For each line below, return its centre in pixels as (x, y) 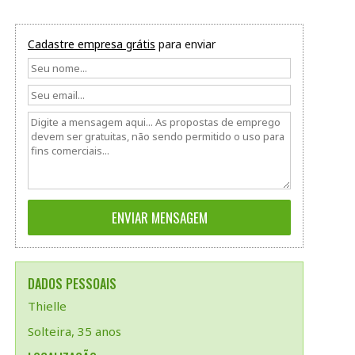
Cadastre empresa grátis (92, 44)
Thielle (47, 306)
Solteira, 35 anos (74, 331)
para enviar (185, 44)
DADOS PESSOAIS (72, 284)
